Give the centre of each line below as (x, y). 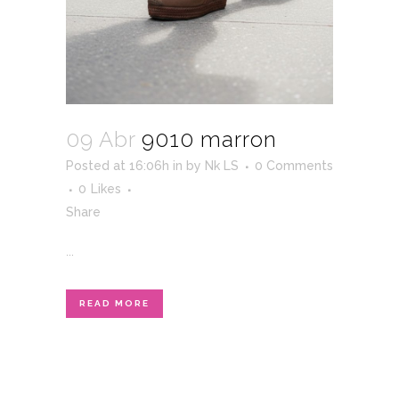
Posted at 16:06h (118, 166)
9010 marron (209, 140)
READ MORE (114, 304)
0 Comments (294, 166)
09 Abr (101, 140)
